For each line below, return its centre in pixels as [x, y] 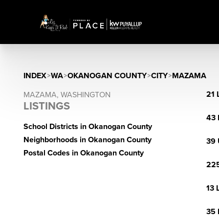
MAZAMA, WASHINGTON [67, 95]
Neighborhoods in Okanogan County [88, 140]
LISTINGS [47, 106]
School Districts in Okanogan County [88, 127]
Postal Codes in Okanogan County [84, 153]
